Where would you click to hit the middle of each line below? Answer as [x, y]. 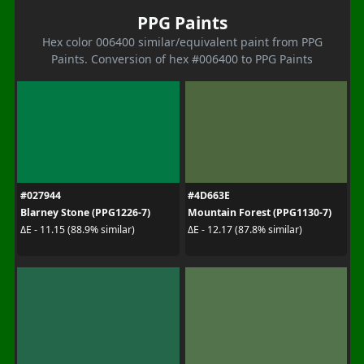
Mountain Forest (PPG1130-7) [260, 212]
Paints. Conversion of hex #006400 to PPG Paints [182, 58]
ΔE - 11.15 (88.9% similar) [77, 230]
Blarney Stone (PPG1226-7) [85, 212]
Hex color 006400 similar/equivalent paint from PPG [182, 41]
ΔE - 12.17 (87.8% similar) [245, 230]
